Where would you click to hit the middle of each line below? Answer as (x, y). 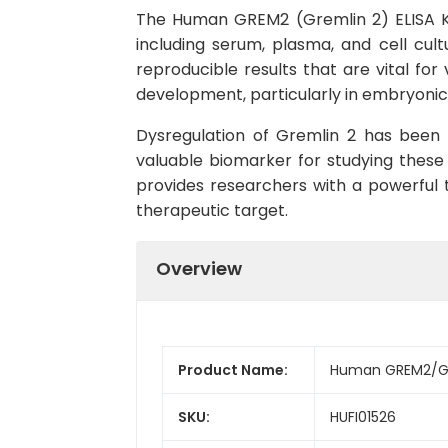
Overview (199, 268)
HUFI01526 (363, 416)
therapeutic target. (212, 210)
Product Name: (233, 369)
